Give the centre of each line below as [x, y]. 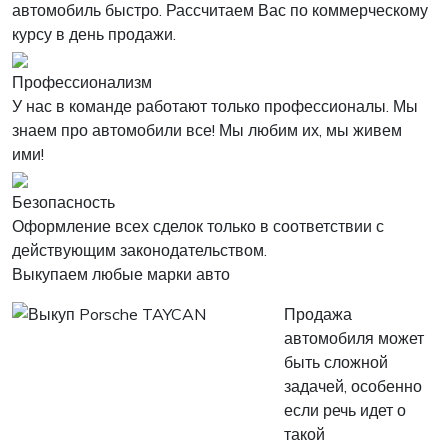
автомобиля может [354, 338]
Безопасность [63, 202]
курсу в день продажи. [94, 34]
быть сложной [336, 362]
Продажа [318, 314]
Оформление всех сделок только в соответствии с [198, 226]
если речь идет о [345, 410]
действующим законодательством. [139, 250]
